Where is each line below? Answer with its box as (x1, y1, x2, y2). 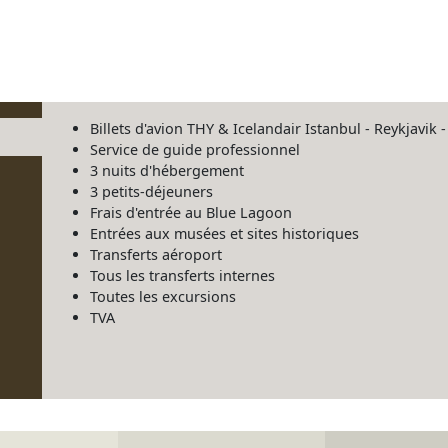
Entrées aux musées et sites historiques (90, 224, 359, 243)
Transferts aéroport (90, 245, 222, 264)
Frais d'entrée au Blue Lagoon (90, 203, 292, 222)
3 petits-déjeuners (90, 182, 213, 201)
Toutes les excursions (90, 287, 236, 306)
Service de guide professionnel (90, 140, 300, 159)
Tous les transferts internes (90, 266, 275, 285)
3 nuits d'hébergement (90, 161, 244, 180)
